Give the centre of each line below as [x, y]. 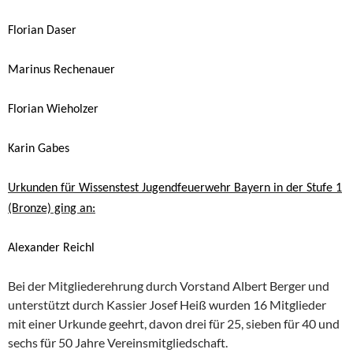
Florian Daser [42, 30]
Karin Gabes [39, 149]
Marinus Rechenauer [61, 70]
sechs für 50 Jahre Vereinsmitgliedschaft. [118, 342]
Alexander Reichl [51, 248]
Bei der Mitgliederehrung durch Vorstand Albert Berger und [169, 285]
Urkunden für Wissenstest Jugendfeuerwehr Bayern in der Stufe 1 [175, 188]
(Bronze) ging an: [52, 208]
